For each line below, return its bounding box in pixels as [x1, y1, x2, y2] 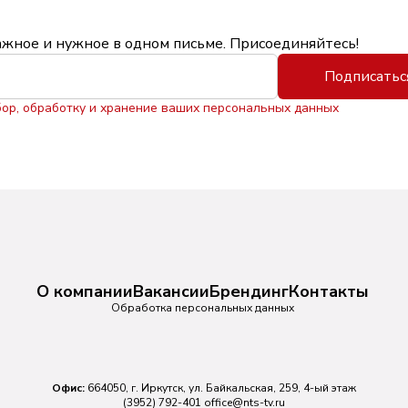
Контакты [289, 280, 369, 303]
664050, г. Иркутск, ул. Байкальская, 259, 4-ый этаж [85, 380, 356, 395]
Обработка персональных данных [111, 301, 294, 316]
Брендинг [209, 280, 289, 303]
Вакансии [133, 280, 209, 303]
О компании [36, 280, 133, 303]
